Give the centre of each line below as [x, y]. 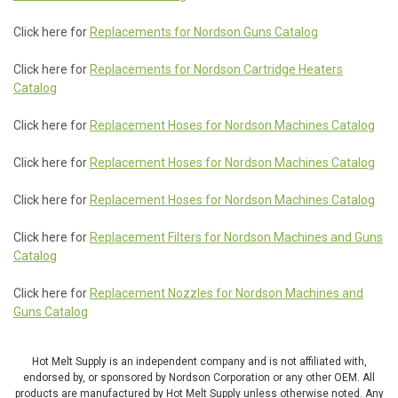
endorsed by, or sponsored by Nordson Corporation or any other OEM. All [199, 378]
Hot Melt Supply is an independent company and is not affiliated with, [199, 362]
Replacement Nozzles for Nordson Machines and [227, 293]
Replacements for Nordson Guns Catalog [204, 32]
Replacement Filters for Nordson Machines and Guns [236, 237]
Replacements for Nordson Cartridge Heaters [216, 69]
